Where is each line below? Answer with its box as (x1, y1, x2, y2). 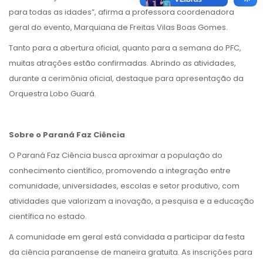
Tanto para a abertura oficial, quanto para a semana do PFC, (9, 42, 241, 53)
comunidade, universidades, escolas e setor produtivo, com (9, 180, 240, 191)
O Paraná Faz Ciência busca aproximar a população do (9, 149, 222, 161)
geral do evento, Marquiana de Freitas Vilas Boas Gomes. (9, 21, 230, 33)
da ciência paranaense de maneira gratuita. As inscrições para (9, 246, 252, 258)
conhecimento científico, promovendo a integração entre (9, 164, 231, 176)
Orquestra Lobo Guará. (9, 87, 98, 99)
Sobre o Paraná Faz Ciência (9, 129, 125, 140)
